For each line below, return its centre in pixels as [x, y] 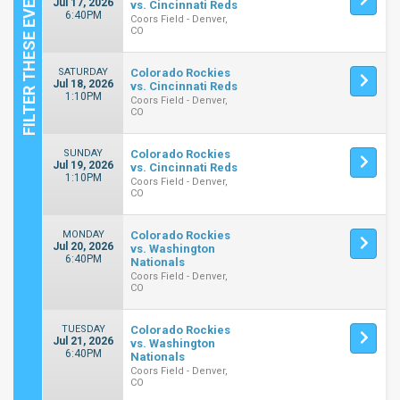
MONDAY [83, 234]
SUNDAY [83, 153]
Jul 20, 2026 [83, 246]
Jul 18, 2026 [83, 84]
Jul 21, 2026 [83, 341]
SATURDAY [83, 72]
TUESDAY [83, 329]
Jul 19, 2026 [83, 165]
